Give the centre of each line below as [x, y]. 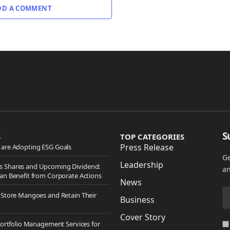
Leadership [142, 165]
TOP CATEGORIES [152, 137]
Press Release [147, 148]
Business [137, 200]
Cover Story [143, 217]
